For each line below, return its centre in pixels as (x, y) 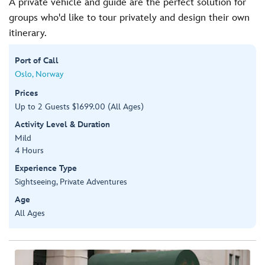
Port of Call (37, 60)
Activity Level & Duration (62, 124)
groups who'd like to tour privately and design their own (129, 18)
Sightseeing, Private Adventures (71, 182)
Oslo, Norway (39, 74)
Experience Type (46, 168)
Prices (26, 93)
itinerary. (28, 33)
